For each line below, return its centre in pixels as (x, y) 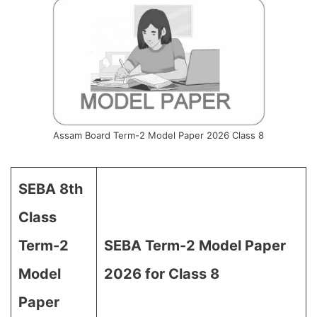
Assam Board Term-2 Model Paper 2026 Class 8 (158, 135)
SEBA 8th (51, 189)
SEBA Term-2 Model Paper (195, 246)
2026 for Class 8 (162, 274)
